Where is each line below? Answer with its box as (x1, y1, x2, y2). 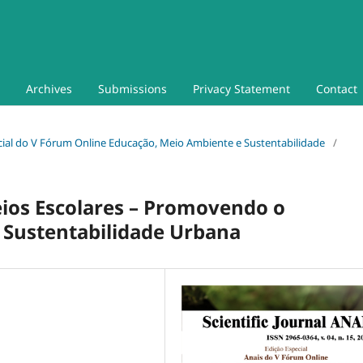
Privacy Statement (193, 80, 290, 96)
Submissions (98, 80, 167, 96)
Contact (316, 80, 357, 96)
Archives (26, 80, 72, 96)
